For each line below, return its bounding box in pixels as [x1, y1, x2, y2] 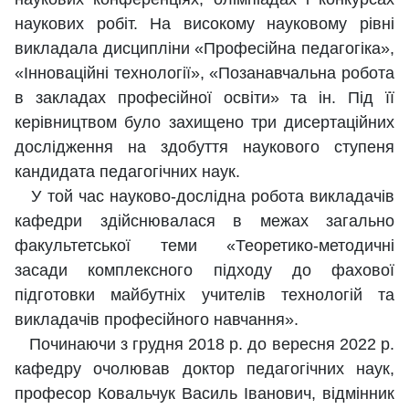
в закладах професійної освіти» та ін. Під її [15, 89, 394, 108]
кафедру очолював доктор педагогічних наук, [15, 360, 394, 379]
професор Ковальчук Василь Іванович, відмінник [15, 384, 394, 404]
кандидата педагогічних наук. [15, 163, 240, 182]
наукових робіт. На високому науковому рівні [15, 15, 394, 34]
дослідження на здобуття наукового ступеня [15, 138, 394, 157]
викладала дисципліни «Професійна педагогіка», [15, 39, 394, 58]
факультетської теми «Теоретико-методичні [15, 236, 394, 256]
